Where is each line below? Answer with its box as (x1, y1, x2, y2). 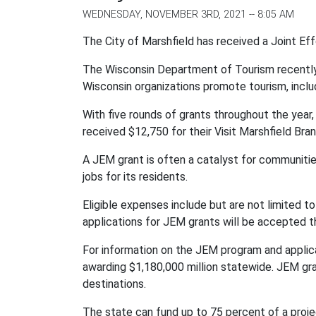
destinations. (83, 277, 146, 291)
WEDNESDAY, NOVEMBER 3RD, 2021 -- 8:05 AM (83, 8, 294, 20)
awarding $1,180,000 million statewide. (83, 260, 276, 274)
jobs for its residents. (83, 170, 188, 183)
